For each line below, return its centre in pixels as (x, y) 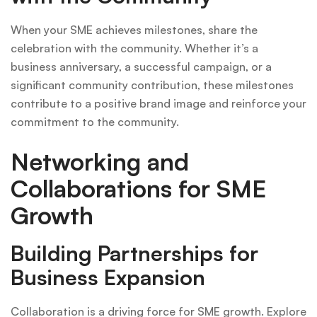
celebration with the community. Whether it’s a (134, 48)
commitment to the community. (95, 121)
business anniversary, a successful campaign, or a (141, 66)
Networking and (100, 161)
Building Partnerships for (134, 253)
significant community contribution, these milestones (152, 85)
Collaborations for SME (138, 188)
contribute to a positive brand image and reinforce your (158, 103)
